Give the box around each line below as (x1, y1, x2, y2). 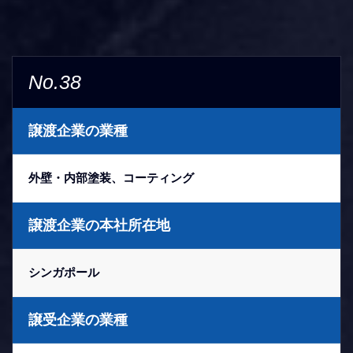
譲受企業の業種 (28, 312, 128, 328)
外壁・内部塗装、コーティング (28, 171, 194, 184)
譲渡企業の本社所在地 (28, 217, 170, 233)
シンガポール (28, 266, 99, 279)
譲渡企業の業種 (28, 123, 128, 139)
